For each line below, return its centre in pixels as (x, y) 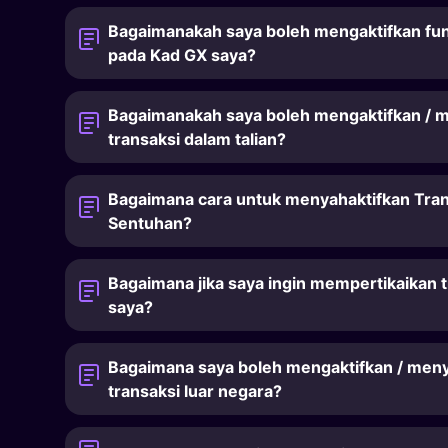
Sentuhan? (150, 222)
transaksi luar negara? (195, 390)
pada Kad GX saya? (182, 54)
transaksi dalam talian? (197, 138)
